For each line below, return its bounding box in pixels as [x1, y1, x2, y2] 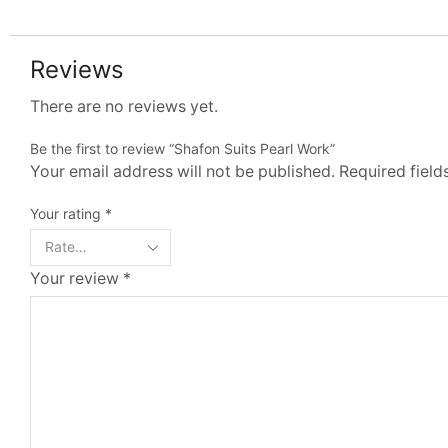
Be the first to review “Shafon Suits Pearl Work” [30, 139, 335, 157]
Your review [30, 268, 123, 288]
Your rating [30, 204, 105, 222]
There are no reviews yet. [30, 96, 218, 116]
